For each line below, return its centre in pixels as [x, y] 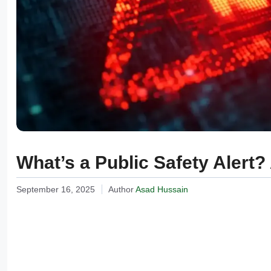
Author [122, 189]
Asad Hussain [162, 189]
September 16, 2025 [56, 189]
